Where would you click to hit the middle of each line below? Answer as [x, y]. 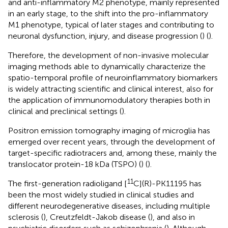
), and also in [173, 217]
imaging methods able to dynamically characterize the [107, 66]
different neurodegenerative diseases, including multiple [109, 206]
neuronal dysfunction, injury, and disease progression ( [105, 36]
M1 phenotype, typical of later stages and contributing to [111, 24]
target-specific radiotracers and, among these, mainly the [112, 153]
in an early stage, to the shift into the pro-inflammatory [108, 13]
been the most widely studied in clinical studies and [101, 194]
